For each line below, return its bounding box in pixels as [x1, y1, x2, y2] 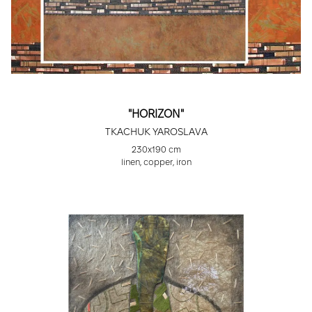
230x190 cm [131, 145, 181, 155]
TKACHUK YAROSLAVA [104, 126, 208, 138]
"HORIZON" [128, 108, 184, 120]
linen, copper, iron [120, 157, 192, 167]
